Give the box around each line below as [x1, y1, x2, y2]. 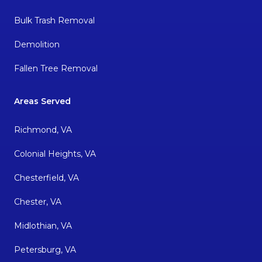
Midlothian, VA [14, 220, 72, 232]
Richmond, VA [14, 125, 72, 136]
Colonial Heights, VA [14, 149, 96, 160]
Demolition [14, 39, 60, 50]
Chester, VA [14, 196, 61, 208]
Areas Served [14, 96, 71, 107]
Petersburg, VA [14, 244, 76, 256]
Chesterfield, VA [14, 173, 79, 184]
